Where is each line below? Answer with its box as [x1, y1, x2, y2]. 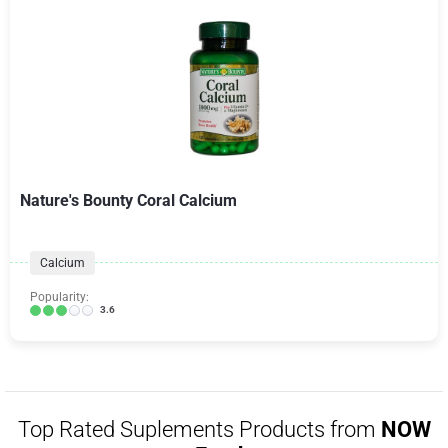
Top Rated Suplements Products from [17, 417, 381, 442]
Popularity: [30, 290, 89, 304]
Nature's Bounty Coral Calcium [20, 191, 237, 210]
